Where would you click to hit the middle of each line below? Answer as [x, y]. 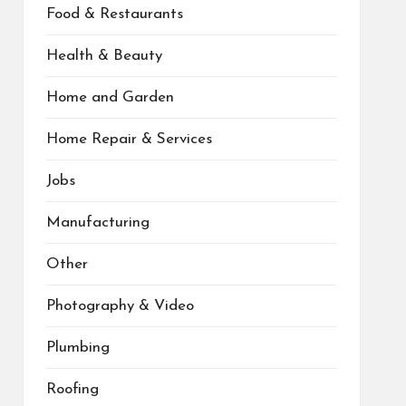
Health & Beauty [104, 56]
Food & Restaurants [114, 14]
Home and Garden [110, 97]
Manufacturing [97, 222]
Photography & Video [120, 306]
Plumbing [77, 348]
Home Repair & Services [129, 139]
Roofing [72, 389]
